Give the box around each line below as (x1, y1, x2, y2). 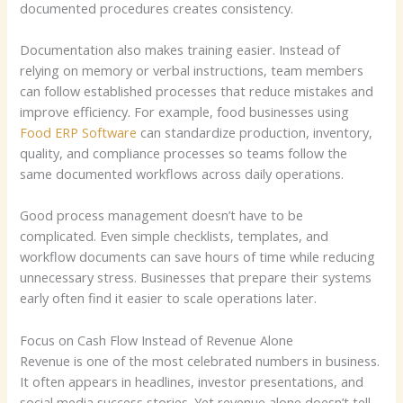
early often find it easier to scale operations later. (20, 289, 318, 308)
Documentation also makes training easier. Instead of (20, 40, 341, 59)
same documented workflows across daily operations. (20, 165, 345, 184)
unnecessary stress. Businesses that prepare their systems (20, 268, 372, 287)
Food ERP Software (20, 123, 138, 142)
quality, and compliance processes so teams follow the (20, 144, 348, 163)
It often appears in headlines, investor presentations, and (20, 372, 364, 390)
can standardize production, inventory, (137, 123, 373, 142)
